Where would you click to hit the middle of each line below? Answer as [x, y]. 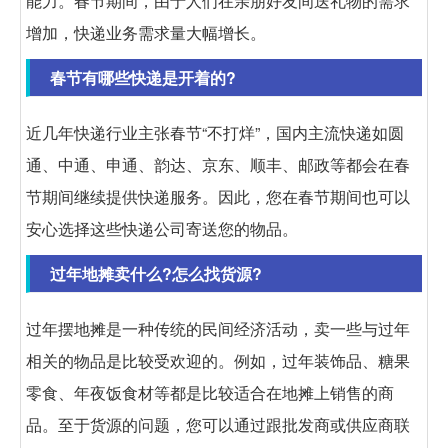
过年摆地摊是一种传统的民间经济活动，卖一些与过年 [218, 328]
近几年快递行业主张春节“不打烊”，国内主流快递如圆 [215, 132]
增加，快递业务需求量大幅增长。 [146, 32]
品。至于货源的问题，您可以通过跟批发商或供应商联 [218, 424]
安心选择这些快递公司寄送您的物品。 [162, 228]
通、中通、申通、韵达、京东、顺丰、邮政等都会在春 [218, 164]
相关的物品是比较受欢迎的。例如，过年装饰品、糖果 [218, 360]
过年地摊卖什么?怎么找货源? [156, 273]
